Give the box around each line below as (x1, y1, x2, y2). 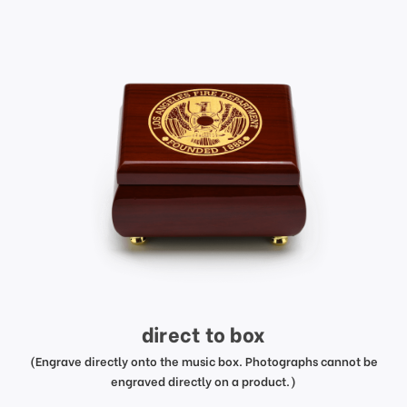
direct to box (141, 319, 266, 349)
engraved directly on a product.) (111, 372, 296, 390)
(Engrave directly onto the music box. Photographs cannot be (29, 352, 378, 370)
